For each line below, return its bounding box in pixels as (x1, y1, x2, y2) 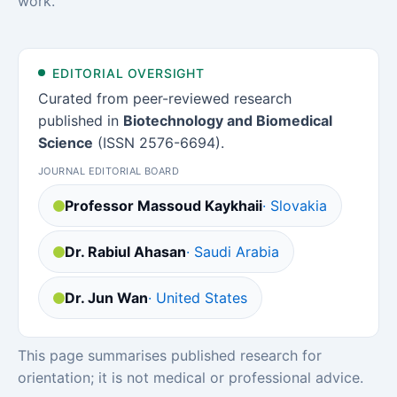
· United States (148, 289, 247, 307)
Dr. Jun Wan (65, 289, 148, 307)
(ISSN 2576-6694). (93, 134, 224, 152)
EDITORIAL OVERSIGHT (52, 66, 205, 81)
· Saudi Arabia (186, 243, 279, 261)
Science (38, 134, 93, 152)
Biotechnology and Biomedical (123, 112, 332, 129)
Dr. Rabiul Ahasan (65, 243, 186, 261)
